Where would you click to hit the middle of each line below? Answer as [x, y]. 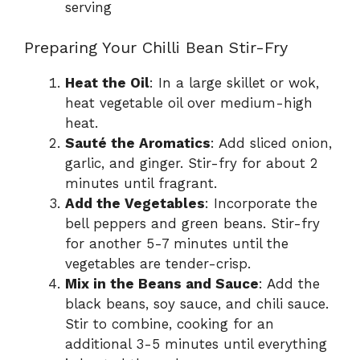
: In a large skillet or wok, [234, 83]
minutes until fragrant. [141, 184]
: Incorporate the [261, 204]
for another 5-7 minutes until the [177, 244]
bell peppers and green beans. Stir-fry [192, 224]
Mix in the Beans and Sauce [162, 284]
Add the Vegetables [135, 204]
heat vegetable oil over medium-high [189, 103]
